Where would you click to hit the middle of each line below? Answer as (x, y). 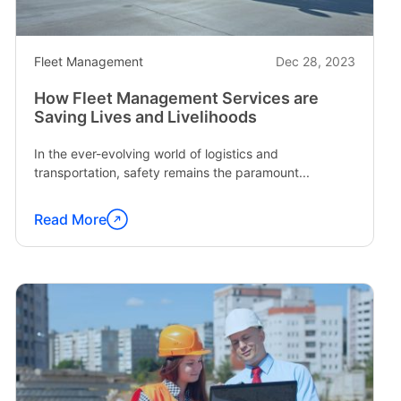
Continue (64, 229)
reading (59, 250)
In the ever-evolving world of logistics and (156, 154)
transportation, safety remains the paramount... (171, 172)
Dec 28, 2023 (315, 61)
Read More (70, 219)
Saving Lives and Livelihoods (145, 117)
